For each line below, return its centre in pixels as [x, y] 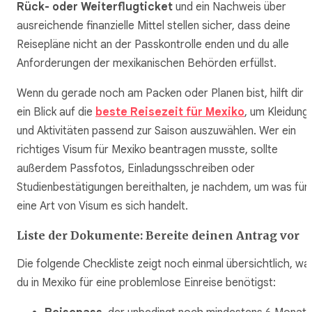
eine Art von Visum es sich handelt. [102, 206]
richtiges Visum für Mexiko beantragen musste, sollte [147, 150]
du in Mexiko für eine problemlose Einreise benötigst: [146, 283]
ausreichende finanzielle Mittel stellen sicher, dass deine [154, 26]
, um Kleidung [276, 112]
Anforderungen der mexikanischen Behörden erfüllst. [147, 64]
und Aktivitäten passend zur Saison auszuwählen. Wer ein [156, 131]
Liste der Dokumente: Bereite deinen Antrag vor [158, 236]
